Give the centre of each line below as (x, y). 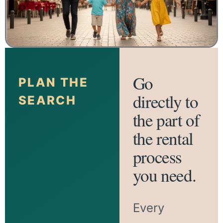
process (157, 156)
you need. (164, 175)
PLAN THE (53, 82)
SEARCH (47, 100)
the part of (166, 119)
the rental (163, 138)
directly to (165, 101)
